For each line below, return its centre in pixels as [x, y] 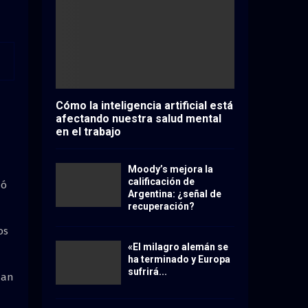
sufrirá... [147, 272]
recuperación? [161, 207]
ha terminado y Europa [179, 260]
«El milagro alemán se [178, 247]
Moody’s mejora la [170, 169]
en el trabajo [88, 132]
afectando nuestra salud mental [139, 119]
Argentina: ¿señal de [175, 194]
